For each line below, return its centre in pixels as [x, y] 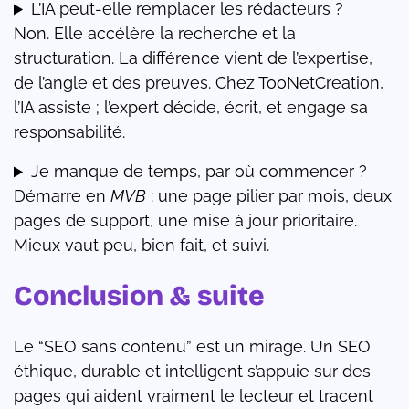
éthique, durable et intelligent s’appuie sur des [192, 372]
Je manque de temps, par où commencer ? [199, 172]
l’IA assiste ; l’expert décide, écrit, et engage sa [191, 108]
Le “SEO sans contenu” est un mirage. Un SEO [192, 347]
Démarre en [62, 196]
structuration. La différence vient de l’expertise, [193, 58]
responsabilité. [69, 132]
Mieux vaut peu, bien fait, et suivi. [142, 246]
